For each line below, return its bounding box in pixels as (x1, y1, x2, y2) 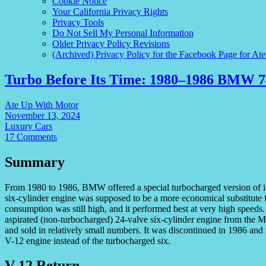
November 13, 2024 (5, 110, 80, 121)
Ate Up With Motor (5, 99, 78, 110)
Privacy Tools (52, 17, 104, 27)
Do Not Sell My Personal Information (52, 27, 194, 38)
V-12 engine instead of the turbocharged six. (5, 235, 170, 246)
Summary (5, 154, 65, 170)
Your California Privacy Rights (52, 6, 168, 17)
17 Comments (5, 131, 57, 142)
